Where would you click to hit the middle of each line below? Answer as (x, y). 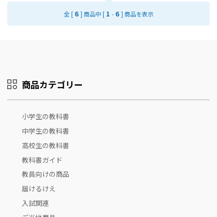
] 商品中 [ (92, 14)
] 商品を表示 (137, 14)
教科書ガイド (42, 160)
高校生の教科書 (46, 145)
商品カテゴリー (52, 85)
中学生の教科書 (46, 131)
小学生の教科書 (46, 116)
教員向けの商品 (46, 174)
